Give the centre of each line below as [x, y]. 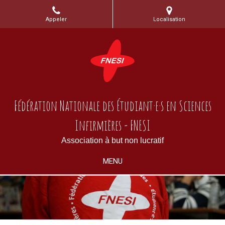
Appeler [56, 20]
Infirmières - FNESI [113, 125]
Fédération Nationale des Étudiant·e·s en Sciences [113, 106]
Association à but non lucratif [113, 140]
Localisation [169, 20]
